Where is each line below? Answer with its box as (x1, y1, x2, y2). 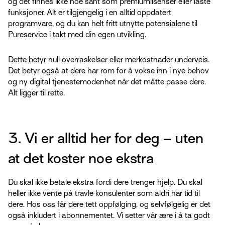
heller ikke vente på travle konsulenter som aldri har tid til (8, 189, 200, 198)
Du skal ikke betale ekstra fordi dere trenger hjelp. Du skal (8, 178, 202, 187)
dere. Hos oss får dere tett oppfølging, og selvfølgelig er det (8, 200, 210, 209)
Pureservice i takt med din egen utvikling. (8, 30, 146, 40)
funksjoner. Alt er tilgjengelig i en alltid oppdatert (8, 8, 171, 18)
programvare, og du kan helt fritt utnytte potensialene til (8, 19, 197, 29)
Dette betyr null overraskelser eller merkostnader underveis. (8, 55, 209, 65)
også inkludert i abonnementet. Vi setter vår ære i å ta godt (8, 211, 210, 220)
